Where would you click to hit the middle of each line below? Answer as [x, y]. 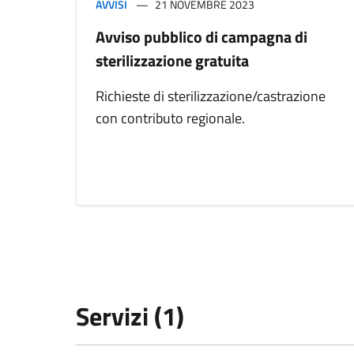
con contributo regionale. [170, 119]
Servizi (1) [130, 316]
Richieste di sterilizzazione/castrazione [211, 96]
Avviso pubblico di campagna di [201, 37]
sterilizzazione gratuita [172, 61]
